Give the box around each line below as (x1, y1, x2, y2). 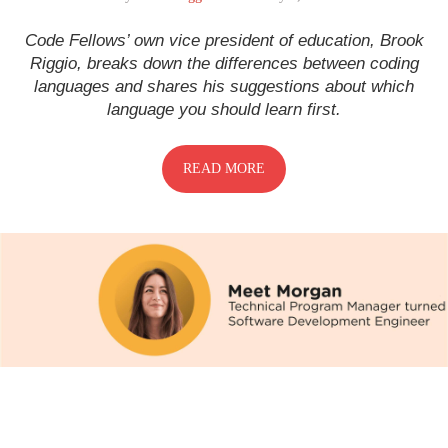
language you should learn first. (107, 99, 341, 119)
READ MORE (183, 160, 265, 176)
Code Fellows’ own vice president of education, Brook (24, 30, 424, 50)
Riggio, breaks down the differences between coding (29, 53, 419, 73)
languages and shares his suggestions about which (34, 76, 414, 96)
